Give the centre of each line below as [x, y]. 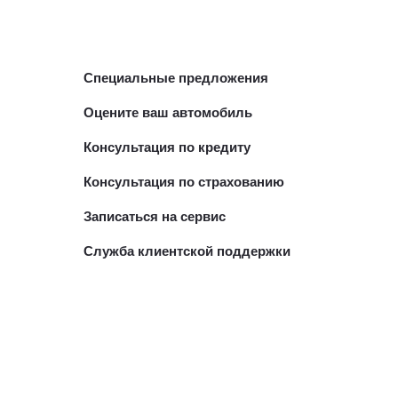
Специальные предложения [175, 78]
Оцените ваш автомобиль [167, 113]
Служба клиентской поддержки [187, 251]
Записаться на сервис [154, 217]
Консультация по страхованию [183, 182]
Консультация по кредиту [167, 147]
